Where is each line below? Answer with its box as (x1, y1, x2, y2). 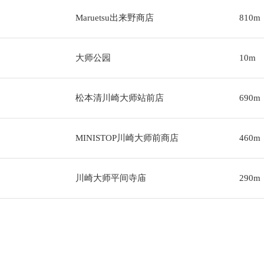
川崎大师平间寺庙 (75, 173, 146, 183)
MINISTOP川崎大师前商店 (75, 133, 179, 143)
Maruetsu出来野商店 (75, 13, 154, 22)
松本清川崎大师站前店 (75, 93, 164, 103)
